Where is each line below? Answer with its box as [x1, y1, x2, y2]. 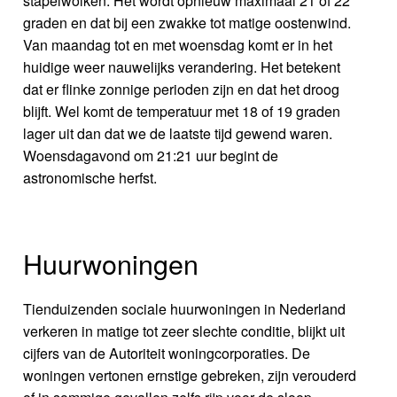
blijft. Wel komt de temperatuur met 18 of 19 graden [23, 100, 341, 121]
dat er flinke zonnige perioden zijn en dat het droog [23, 78, 340, 99]
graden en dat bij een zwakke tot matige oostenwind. [23, 12, 352, 33]
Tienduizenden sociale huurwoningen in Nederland [23, 298, 346, 319]
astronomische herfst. [23, 167, 158, 188]
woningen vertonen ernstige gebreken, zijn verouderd [23, 364, 357, 385]
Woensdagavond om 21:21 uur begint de [23, 144, 279, 166]
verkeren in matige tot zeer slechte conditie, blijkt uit [23, 320, 346, 341]
